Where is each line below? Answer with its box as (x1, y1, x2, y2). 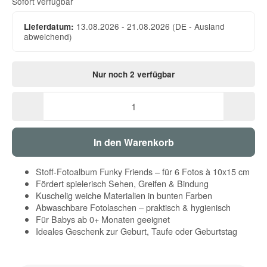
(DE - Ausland (172, 20, 225, 33)
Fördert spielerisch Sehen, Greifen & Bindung (36, 177, 209, 190)
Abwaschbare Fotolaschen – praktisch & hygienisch (36, 201, 231, 214)
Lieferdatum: (24, 21, 74, 33)
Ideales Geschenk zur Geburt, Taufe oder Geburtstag (36, 225, 237, 238)
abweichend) (24, 30, 73, 43)
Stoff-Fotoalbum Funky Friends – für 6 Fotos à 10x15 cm (36, 165, 250, 178)
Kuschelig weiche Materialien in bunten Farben (36, 189, 212, 202)
